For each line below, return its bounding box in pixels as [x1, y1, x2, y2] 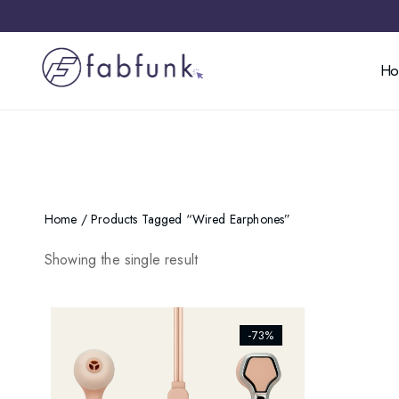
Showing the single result [45, 249, 198, 270]
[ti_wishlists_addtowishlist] [61, 321, 232, 342]
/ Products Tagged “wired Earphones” [77, 210, 291, 228]
